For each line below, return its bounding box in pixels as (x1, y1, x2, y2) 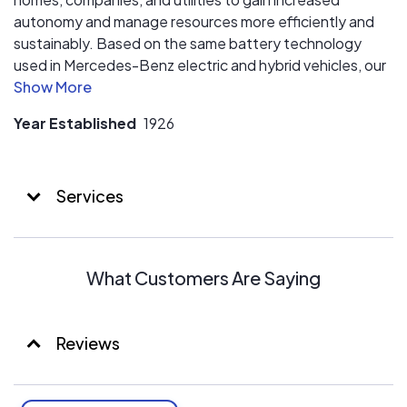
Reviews (56, 333, 120, 353)
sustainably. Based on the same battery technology (14, 34, 362, 53)
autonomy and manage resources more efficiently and (14, 12, 374, 31)
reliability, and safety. (14, 99, 155, 118)
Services (54, 185, 124, 206)
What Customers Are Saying (86, 266, 321, 289)
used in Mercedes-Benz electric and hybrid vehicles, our (14, 55, 386, 74)
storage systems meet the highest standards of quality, (14, 77, 386, 96)
